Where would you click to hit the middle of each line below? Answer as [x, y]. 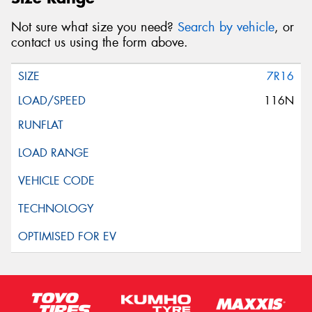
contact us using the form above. [100, 43]
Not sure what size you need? [94, 28]
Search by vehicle [226, 28]
